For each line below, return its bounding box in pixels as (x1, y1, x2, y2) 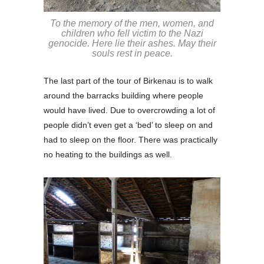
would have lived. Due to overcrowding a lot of (44, 105, 215, 115)
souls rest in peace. (91, 48, 173, 58)
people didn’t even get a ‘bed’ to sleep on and (44, 120, 213, 130)
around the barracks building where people (44, 90, 203, 100)
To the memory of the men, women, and (50, 18, 214, 28)
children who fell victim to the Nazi (61, 28, 203, 38)
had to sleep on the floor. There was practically (44, 134, 217, 144)
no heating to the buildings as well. (44, 149, 172, 159)
